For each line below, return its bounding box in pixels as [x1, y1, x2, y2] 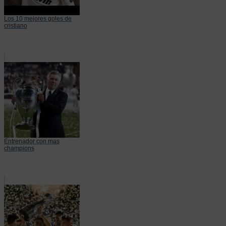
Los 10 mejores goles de [4, 15, 72, 22]
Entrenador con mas [4, 137, 60, 145]
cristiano [4, 22, 27, 29]
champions [4, 144, 34, 152]
